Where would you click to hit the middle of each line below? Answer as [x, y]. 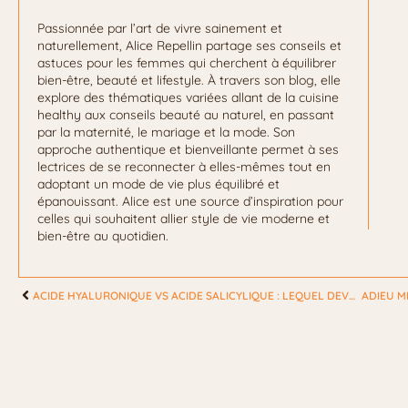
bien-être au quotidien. [103, 235]
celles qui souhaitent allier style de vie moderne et [184, 218]
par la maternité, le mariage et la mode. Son [166, 132]
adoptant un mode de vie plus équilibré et [158, 184]
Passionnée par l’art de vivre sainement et [160, 28]
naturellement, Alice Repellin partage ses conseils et [189, 45]
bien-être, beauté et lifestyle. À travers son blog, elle [189, 80]
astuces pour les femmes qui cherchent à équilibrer [187, 62]
